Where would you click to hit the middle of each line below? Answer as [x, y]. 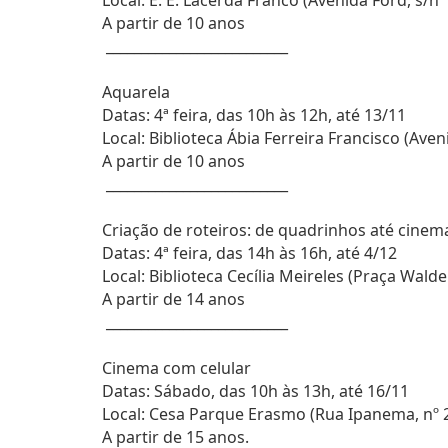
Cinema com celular [176, 368]
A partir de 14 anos [173, 299]
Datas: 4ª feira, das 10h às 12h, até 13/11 [254, 115]
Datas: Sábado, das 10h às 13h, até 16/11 [255, 391]
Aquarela [136, 92]
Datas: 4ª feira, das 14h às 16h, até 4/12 [249, 253]
